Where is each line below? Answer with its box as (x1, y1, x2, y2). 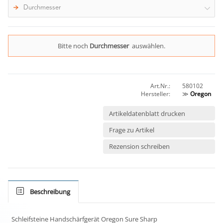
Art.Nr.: (150, 82, 170, 91)
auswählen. (132, 41, 165, 51)
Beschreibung (30, 187, 70, 196)
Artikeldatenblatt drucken (109, 109, 185, 118)
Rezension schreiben (109, 142, 170, 151)
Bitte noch (58, 41, 88, 51)
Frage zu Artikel (109, 125, 154, 134)
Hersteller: (141, 90, 170, 99)
